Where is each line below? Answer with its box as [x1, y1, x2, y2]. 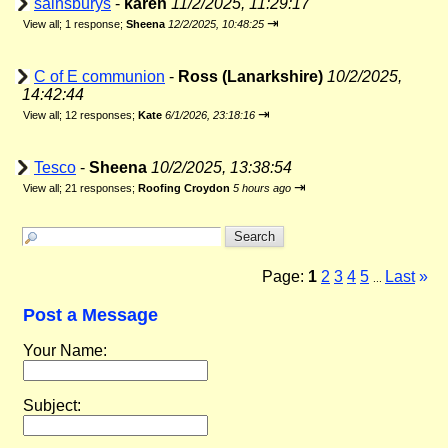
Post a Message [23, 305, 158, 325]
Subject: [23, 397, 81, 414]
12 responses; [65, 109, 138, 121]
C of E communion [34, 68, 165, 85]
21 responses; [65, 182, 138, 194]
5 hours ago [233, 182, 291, 194]
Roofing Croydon [138, 182, 230, 194]
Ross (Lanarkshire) [178, 68, 323, 85]
